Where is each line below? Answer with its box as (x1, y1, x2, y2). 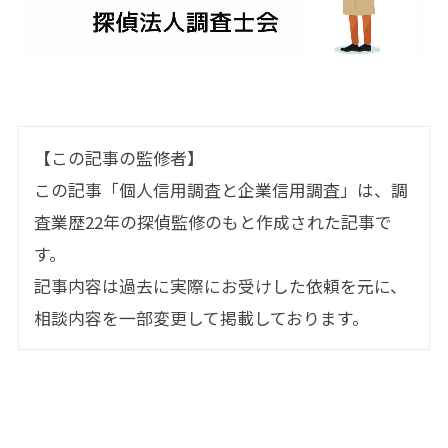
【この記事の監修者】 (33, 145, 204, 170)
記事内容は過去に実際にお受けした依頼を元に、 (33, 273, 407, 298)
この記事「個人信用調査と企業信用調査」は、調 (33, 177, 408, 202)
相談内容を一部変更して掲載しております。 (33, 305, 369, 330)
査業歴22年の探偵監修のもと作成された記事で (33, 209, 392, 234)
